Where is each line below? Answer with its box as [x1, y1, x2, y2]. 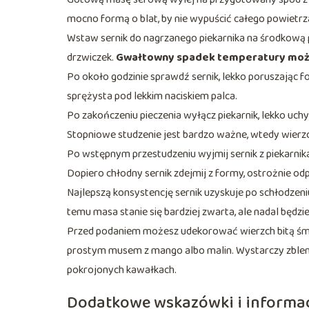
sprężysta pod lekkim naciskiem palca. [67, 87, 237, 105]
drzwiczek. [67, 48, 116, 66]
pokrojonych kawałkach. [67, 261, 177, 279]
